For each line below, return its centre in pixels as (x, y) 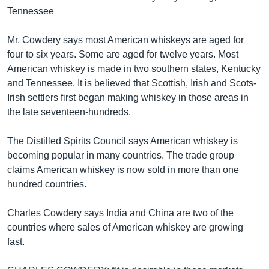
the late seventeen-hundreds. (69, 112)
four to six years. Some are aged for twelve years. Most (123, 54)
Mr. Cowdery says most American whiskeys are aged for (125, 40)
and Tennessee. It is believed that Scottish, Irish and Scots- (132, 83)
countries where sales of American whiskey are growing (125, 227)
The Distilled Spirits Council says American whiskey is (122, 141)
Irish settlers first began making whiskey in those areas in (128, 98)
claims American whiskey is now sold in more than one (123, 170)
